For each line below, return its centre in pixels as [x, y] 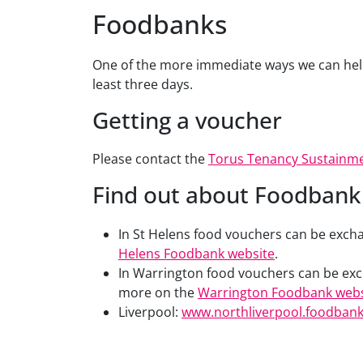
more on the [158, 292]
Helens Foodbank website [196, 253]
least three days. [143, 85]
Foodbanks [160, 24]
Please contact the [150, 159]
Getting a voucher [187, 120]
